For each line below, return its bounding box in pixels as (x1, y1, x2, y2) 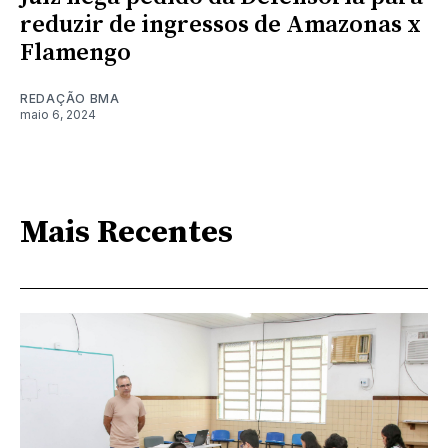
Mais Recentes (20, 213, 233, 254)
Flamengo (20, 37, 131, 68)
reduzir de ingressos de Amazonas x (20, 9, 421, 40)
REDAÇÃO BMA (20, 90, 120, 106)
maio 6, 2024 (20, 106, 96, 122)
